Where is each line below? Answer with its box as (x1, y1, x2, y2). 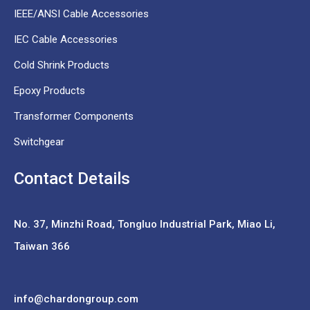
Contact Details (14, 169, 130, 189)
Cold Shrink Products (14, 59, 109, 72)
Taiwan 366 (14, 240, 70, 253)
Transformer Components (14, 110, 134, 123)
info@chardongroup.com (14, 293, 138, 306)
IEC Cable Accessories (14, 33, 118, 46)
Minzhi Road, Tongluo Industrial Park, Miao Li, (51, 218, 275, 231)
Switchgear (14, 136, 64, 149)
